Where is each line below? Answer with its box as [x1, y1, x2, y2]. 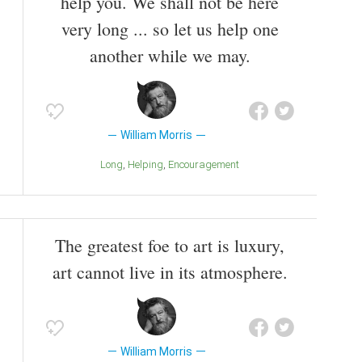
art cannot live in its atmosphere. [52, 259, 288, 284]
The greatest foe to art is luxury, [55, 233, 284, 257]
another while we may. [89, 43, 250, 67]
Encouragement [174, 158, 239, 170]
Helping [135, 158, 163, 170]
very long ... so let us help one [61, 16, 279, 40]
